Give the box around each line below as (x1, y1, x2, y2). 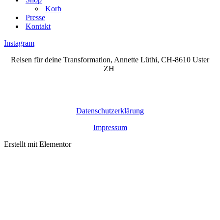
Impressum (93, 123, 127, 132)
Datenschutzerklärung (76, 107, 144, 115)
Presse (26, 13, 45, 22)
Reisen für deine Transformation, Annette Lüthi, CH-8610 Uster (11, 55, 209, 64)
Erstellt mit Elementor (4, 140, 71, 148)
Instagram (4, 39, 34, 47)
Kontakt (26, 22, 51, 30)
